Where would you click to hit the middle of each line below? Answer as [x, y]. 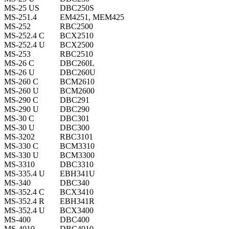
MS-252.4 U [25, 45]
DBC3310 [77, 165]
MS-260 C [21, 82]
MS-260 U [21, 91]
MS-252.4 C [24, 36]
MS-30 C [19, 119]
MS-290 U [21, 109]
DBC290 [75, 109]
